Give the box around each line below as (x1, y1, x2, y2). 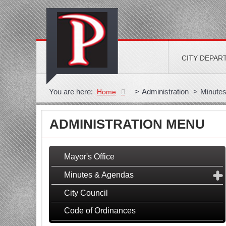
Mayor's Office (64, 152, 115, 161)
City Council (64, 188, 108, 197)
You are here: (49, 87, 97, 96)
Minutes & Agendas (64, 170, 134, 179)
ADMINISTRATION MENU (49, 117, 205, 131)
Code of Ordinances (64, 206, 136, 215)
